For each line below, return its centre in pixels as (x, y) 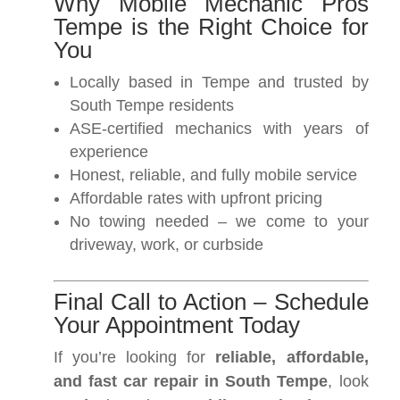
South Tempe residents (152, 105)
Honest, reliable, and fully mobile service (213, 175)
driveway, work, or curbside (167, 245)
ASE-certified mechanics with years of (219, 129)
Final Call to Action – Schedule (211, 302)
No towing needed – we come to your (219, 221)
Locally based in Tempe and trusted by (219, 82)
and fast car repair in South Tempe (191, 381)
